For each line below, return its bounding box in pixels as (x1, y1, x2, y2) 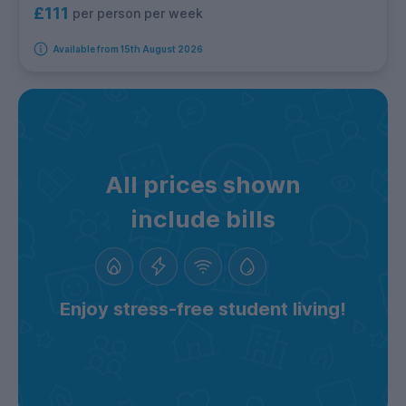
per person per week (72, 5, 203, 21)
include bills (130, 205, 275, 234)
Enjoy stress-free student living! (60, 298, 346, 321)
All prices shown (105, 170, 301, 199)
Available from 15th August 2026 (52, 43, 203, 55)
